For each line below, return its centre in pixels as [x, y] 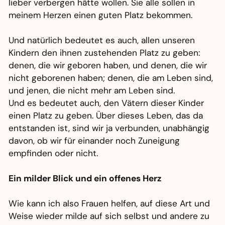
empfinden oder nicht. [53, 153]
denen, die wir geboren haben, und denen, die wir [108, 66]
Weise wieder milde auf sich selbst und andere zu [109, 216]
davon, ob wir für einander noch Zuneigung [94, 141]
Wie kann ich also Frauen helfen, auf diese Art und [109, 204]
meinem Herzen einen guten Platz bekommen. [101, 15]
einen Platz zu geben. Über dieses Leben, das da [106, 116]
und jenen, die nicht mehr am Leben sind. [92, 91]
